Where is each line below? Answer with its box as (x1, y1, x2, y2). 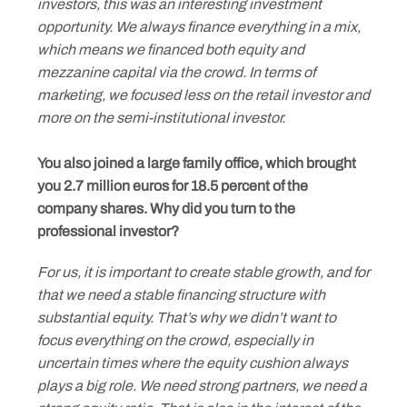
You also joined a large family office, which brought (37, 155, 356, 171)
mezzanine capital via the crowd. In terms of (37, 65, 315, 80)
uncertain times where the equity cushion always (37, 355, 348, 371)
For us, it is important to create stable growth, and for (37, 264, 370, 280)
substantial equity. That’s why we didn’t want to (37, 310, 336, 325)
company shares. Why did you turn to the (37, 201, 295, 216)
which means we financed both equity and (37, 42, 304, 57)
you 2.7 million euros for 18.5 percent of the (37, 178, 308, 194)
